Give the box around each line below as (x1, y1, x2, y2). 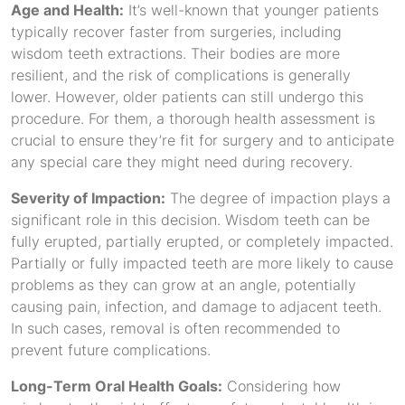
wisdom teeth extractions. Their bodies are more (11, 44, 340, 62)
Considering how (222, 377, 341, 395)
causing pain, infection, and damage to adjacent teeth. (11, 297, 381, 316)
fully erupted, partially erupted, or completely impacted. (11, 232, 393, 250)
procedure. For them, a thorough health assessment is (11, 109, 375, 127)
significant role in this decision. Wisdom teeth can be (11, 211, 370, 229)
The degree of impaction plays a (165, 189, 391, 207)
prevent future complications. (11, 341, 211, 359)
